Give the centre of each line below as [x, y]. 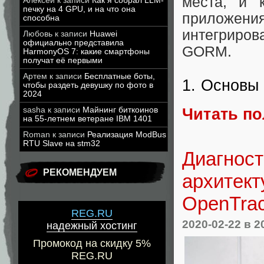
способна [41, 18]
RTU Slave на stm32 [62, 143]
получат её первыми [63, 60]
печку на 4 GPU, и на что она [79, 9]
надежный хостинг [92, 226]
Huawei [103, 34]
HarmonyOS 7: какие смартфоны [86, 52]
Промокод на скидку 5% [92, 244]
